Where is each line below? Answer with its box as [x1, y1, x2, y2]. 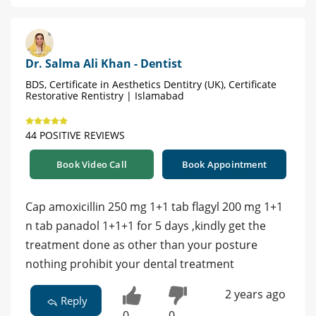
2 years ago [224, 286, 286, 302]
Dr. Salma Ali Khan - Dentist [25, 55, 182, 71]
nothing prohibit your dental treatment [25, 255, 234, 272]
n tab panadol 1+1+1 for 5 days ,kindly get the [25, 217, 266, 233]
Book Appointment [181, 157, 267, 171]
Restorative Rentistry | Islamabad [25, 88, 184, 102]
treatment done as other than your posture [25, 236, 257, 253]
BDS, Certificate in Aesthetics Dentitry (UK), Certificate [25, 77, 276, 91]
